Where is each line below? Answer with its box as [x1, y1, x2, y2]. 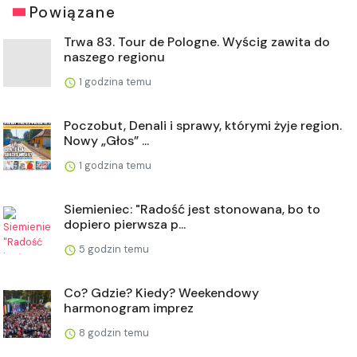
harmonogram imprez [64, 299, 194, 316]
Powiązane [29, 2, 116, 22]
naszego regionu [64, 48, 165, 65]
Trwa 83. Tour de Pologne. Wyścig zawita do [64, 33, 330, 50]
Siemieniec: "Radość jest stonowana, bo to [64, 200, 320, 218]
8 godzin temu [76, 325, 149, 339]
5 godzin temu [76, 241, 149, 256]
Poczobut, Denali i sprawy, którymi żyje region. [64, 116, 342, 134]
